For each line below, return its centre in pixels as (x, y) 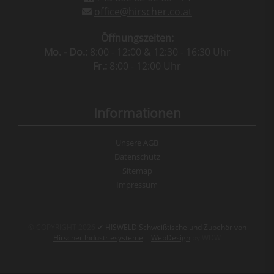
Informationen (137, 113)
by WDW (206, 238)
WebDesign (171, 238)
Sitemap (137, 171)
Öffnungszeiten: (137, 38)
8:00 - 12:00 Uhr (144, 66)
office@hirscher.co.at (143, 12)
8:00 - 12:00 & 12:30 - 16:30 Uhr (159, 52)
